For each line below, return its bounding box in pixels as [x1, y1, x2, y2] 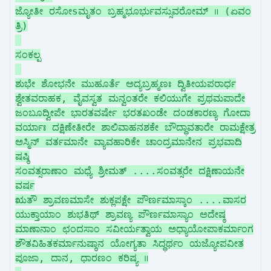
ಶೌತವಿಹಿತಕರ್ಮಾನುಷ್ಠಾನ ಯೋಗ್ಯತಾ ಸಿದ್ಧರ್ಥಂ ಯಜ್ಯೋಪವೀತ [15, 238, 244, 249]
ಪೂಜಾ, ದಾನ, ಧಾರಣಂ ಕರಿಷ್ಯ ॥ [15, 252, 148, 264]
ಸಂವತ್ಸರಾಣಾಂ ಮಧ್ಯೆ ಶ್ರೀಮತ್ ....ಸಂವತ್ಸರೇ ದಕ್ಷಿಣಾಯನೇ [15, 165, 244, 177]
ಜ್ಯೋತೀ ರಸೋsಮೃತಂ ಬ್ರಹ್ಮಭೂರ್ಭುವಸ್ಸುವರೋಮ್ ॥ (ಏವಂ [15, 5, 251, 17]
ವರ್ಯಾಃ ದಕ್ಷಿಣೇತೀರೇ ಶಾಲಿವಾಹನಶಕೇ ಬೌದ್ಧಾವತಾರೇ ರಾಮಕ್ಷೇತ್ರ [15, 122, 255, 133]
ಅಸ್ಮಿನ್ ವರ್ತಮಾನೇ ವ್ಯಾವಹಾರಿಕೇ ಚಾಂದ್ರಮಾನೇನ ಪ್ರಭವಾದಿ [15, 136, 242, 148]
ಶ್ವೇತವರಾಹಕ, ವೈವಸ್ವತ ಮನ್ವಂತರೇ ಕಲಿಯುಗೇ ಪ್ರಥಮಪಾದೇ [15, 93, 245, 104]
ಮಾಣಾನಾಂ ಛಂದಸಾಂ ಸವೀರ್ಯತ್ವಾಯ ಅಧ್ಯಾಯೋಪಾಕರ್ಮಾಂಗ [15, 223, 253, 235]
